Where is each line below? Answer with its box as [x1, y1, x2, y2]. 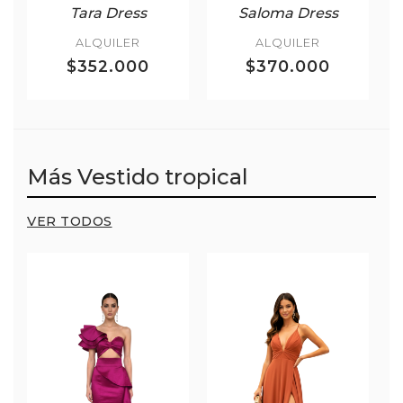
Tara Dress [69, 4, 147, 22]
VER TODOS [27, 213, 112, 230]
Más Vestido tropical [27, 164, 248, 191]
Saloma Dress [237, 4, 338, 22]
